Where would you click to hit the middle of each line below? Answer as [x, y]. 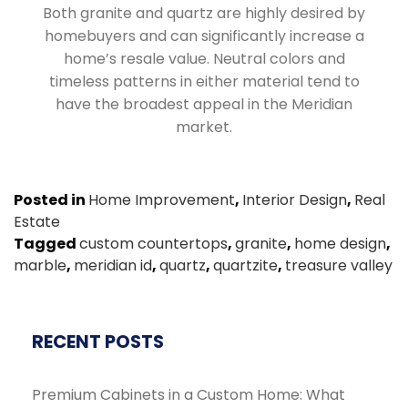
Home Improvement [162, 200]
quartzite [245, 266]
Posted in [51, 200]
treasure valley [339, 266]
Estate [37, 222]
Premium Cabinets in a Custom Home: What [189, 395]
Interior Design [295, 200]
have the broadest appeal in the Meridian [204, 105]
